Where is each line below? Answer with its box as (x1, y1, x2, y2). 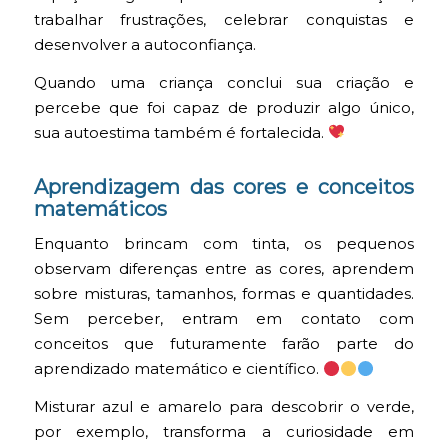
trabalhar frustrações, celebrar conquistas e (33, 11, 415, 30)
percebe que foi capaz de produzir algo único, (33, 98, 415, 117)
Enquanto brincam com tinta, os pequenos (33, 235, 415, 254)
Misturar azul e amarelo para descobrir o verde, (33, 398, 415, 417)
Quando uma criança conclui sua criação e (33, 73, 415, 92)
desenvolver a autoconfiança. (33, 36, 256, 55)
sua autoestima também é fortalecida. (33, 123, 328, 142)
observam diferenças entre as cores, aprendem (33, 260, 415, 279)
